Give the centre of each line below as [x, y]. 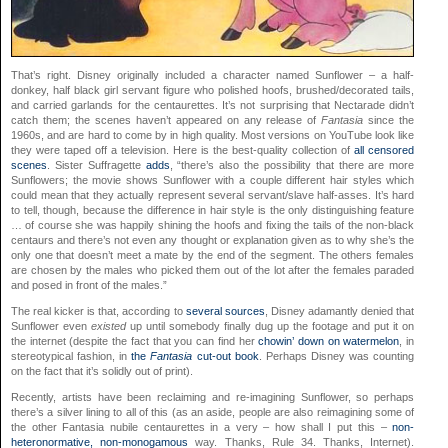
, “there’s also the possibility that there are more [292, 164]
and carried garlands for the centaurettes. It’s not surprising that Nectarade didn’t [213, 104]
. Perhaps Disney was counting [336, 355]
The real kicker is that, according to [98, 310]
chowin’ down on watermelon [329, 340]
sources [244, 310]
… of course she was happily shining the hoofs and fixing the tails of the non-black [213, 224]
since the [389, 119]
